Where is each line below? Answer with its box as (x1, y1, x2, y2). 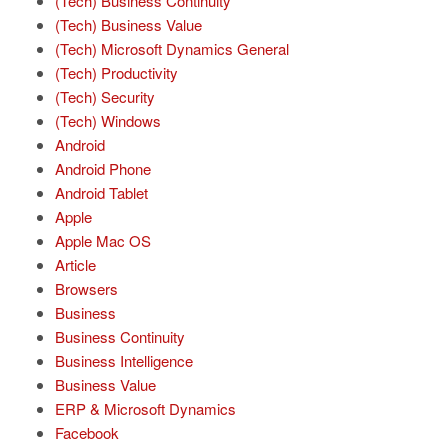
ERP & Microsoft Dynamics (55, 398, 236, 420)
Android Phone (55, 158, 151, 180)
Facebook (55, 422, 119, 444)
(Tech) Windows (55, 110, 161, 132)
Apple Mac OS (55, 230, 151, 252)
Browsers (55, 278, 118, 300)
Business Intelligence (55, 350, 193, 372)
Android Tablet (55, 182, 148, 204)
